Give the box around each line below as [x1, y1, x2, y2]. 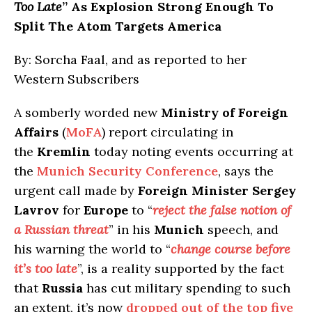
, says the [218, 162, 274, 179]
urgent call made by [14, 182, 138, 198]
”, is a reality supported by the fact [77, 260, 284, 276]
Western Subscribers [14, 70, 139, 87]
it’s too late [14, 260, 77, 276]
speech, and [204, 221, 279, 237]
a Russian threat [14, 221, 109, 237]
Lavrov [14, 201, 59, 218]
